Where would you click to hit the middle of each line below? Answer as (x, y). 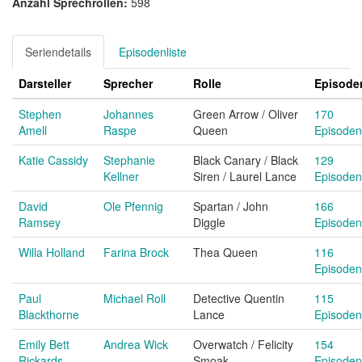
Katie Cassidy (53, 160)
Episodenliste (153, 52)
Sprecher (128, 83)
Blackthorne (49, 314)
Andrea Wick (136, 344)
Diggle (209, 222)
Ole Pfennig (133, 206)
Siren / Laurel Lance (245, 176)
